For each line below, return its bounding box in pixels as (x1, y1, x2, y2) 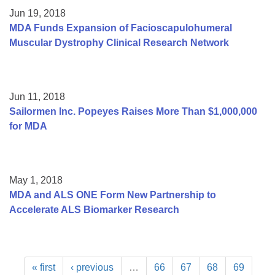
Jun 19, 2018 (9, 7, 66, 18)
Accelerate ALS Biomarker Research (9, 204, 179, 215)
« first (32, 261, 55, 273)
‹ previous (71, 261, 114, 273)
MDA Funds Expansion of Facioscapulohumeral (9, 22, 232, 33)
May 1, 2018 (9, 174, 63, 185)
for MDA (9, 120, 47, 131)
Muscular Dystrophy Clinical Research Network (9, 37, 229, 48)
